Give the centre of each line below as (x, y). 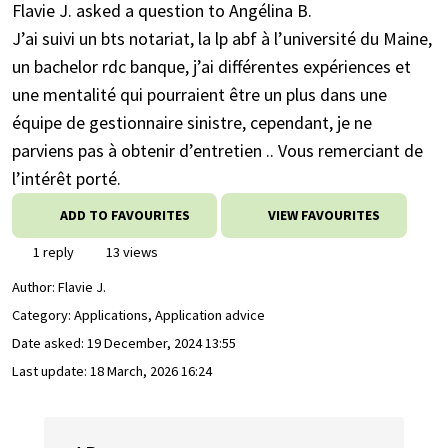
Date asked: (49, 343)
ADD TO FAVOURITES (124, 215)
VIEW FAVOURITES (322, 215)
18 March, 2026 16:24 (151, 371)
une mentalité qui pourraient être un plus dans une (199, 94)
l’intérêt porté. (66, 178)
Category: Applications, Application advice (138, 315)
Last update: (51, 371)
